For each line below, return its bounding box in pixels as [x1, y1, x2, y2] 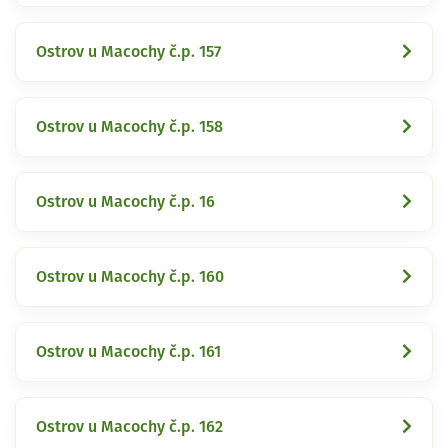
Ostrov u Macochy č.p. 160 [36, 268, 224, 285]
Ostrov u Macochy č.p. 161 [36, 343, 221, 360]
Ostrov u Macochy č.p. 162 [36, 418, 223, 435]
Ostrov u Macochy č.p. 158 [36, 118, 223, 135]
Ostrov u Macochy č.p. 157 [36, 43, 221, 60]
